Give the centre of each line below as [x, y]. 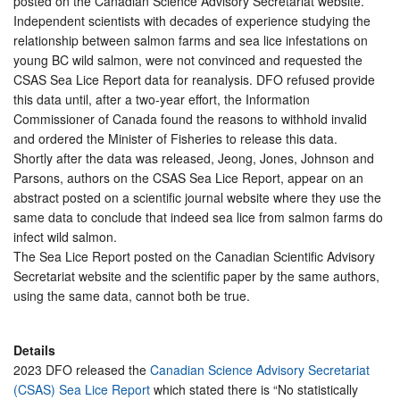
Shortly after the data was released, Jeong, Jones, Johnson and [194, 158]
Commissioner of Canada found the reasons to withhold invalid [190, 118]
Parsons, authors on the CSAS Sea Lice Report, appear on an [188, 177]
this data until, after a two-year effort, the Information [162, 99]
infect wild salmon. [65, 236]
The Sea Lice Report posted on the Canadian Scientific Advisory [194, 256]
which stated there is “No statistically [254, 389]
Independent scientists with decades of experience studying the [192, 20]
